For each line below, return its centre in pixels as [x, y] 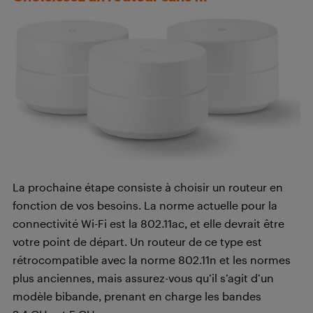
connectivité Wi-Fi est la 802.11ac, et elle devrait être [148, 224]
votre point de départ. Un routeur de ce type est [137, 242]
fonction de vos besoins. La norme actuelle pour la [145, 205]
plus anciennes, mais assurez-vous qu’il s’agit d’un [143, 278]
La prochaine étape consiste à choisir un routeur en [148, 187]
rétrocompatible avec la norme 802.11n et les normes [152, 260]
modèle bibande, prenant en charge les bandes [137, 296]
